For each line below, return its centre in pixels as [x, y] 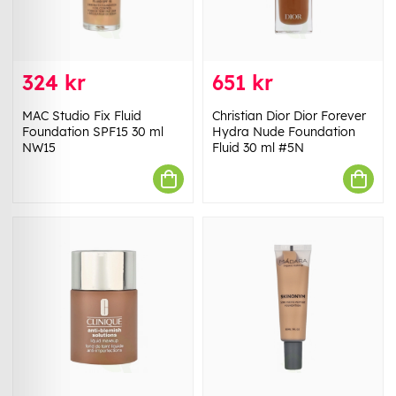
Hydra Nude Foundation [284, 132]
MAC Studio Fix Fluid [82, 116]
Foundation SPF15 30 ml [93, 132]
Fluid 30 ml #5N [258, 148]
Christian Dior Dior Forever [289, 116]
